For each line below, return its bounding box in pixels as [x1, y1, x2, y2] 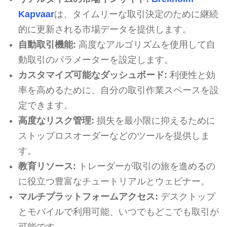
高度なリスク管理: [18, 115, 94, 126]
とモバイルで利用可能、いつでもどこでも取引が [18, 206, 219, 217]
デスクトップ [158, 191, 215, 202]
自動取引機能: [18, 39, 76, 50]
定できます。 [18, 100, 73, 110]
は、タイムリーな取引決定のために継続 [54, 9, 218, 19]
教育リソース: [18, 161, 76, 171]
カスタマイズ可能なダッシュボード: [18, 69, 167, 80]
